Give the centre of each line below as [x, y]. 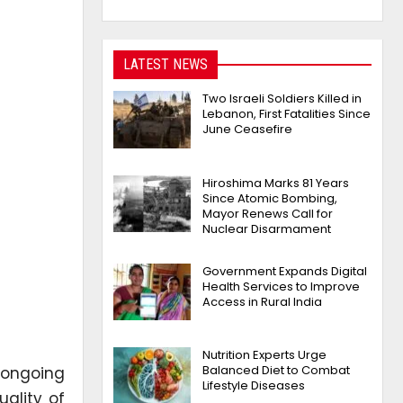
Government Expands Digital [285, 271]
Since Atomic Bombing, [270, 198]
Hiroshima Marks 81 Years [276, 183]
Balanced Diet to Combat [277, 371]
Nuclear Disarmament [267, 228]
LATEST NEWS [166, 64]
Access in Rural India [263, 301]
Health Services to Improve [282, 286]
